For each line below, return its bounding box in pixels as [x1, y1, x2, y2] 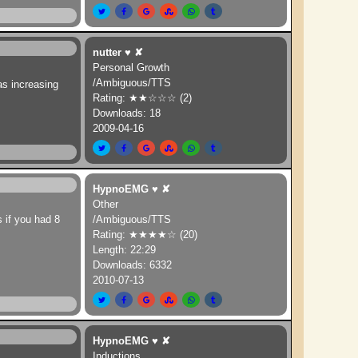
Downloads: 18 [93, 107, 161, 119]
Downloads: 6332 [93, 259, 173, 271]
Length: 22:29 [93, 244, 157, 256]
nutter [93, 46, 122, 58]
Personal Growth [93, 62, 170, 74]
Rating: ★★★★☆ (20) [93, 229, 198, 241]
